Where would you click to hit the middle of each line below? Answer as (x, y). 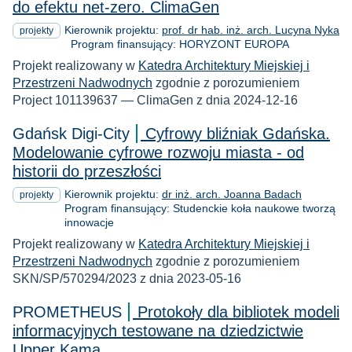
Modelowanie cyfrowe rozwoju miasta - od (158, 152)
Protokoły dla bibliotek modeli (238, 312)
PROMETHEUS (67, 312)
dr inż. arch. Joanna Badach (231, 194)
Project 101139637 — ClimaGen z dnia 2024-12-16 (155, 100)
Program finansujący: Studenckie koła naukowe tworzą (200, 208)
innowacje (89, 222)
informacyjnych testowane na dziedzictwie (158, 331)
